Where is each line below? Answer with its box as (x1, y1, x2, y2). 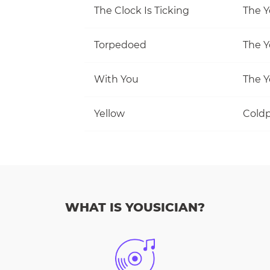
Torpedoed (94, 39, 146, 51)
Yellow (94, 107, 125, 119)
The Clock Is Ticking (94, 4, 189, 16)
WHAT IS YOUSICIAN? (65, 200, 205, 215)
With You (94, 73, 139, 85)
